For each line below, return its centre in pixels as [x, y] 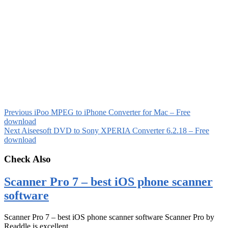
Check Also [27, 159]
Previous [18, 112]
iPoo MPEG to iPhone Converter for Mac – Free [111, 112]
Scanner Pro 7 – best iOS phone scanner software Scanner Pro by [109, 217]
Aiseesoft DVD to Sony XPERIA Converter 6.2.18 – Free [115, 130]
